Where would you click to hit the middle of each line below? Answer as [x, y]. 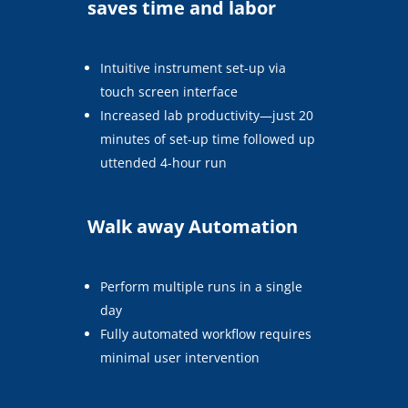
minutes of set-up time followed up [208, 138]
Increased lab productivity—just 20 [207, 115]
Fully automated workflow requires [206, 333]
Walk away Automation [193, 226]
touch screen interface [169, 91]
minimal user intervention [180, 357]
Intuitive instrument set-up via [194, 67]
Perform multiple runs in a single [202, 286]
